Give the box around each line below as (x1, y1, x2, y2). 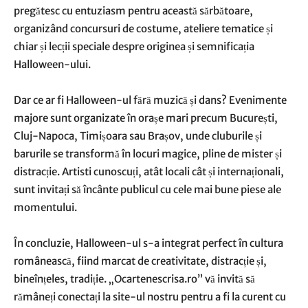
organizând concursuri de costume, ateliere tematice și (14, 22, 273, 35)
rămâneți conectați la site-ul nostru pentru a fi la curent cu (14, 290, 286, 303)
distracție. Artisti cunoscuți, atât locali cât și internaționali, (14, 165, 284, 178)
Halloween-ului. (14, 58, 91, 71)
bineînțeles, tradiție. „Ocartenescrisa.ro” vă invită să (14, 272, 255, 285)
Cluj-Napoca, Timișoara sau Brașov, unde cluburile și (14, 129, 262, 142)
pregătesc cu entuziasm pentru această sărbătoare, (14, 4, 253, 17)
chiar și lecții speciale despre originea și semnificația (14, 40, 254, 53)
